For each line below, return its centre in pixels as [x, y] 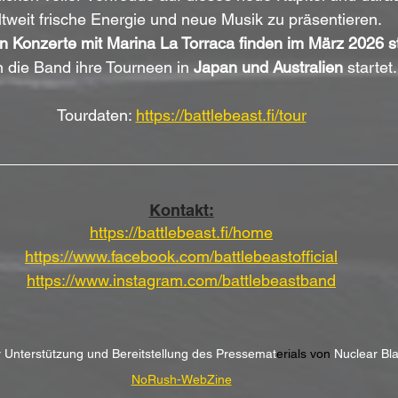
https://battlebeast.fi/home [181, 233]
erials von [305, 354]
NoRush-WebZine [181, 380]
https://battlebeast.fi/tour [221, 115]
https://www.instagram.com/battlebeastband [181, 281]
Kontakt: [181, 211]
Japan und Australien [268, 68]
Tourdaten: [96, 115]
